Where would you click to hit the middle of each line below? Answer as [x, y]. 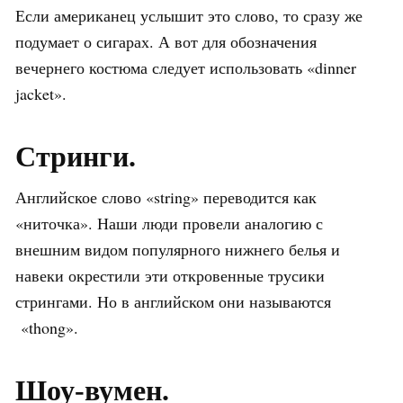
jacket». [41, 94]
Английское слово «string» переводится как [166, 197]
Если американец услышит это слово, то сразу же [189, 16]
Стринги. [76, 157]
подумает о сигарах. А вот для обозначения [166, 42]
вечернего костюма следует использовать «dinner [186, 68]
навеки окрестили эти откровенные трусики [170, 276]
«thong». [47, 328]
